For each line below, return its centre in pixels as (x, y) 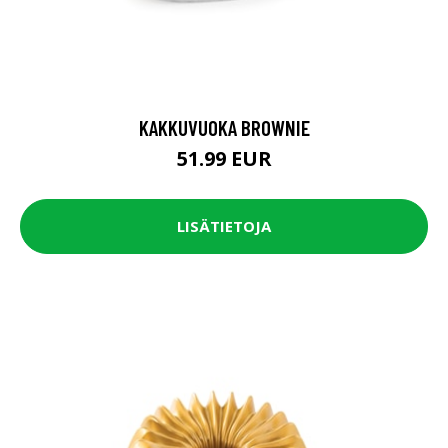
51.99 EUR (224, 158)
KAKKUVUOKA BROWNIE (224, 127)
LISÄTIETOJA (224, 226)
